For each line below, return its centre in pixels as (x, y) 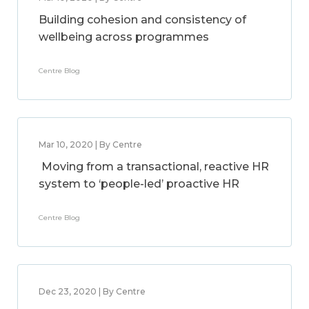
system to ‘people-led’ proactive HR (139, 184)
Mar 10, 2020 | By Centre (90, 144)
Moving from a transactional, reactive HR (154, 167)
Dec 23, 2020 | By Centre (92, 291)
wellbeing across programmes (124, 37)
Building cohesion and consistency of (142, 20)
